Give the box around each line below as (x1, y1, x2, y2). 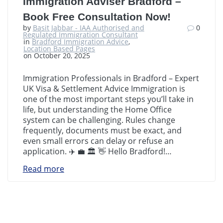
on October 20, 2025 (23, 50, 91, 60)
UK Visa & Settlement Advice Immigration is (22, 83, 185, 94)
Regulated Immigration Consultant (22, 29, 138, 39)
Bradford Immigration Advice (32, 36, 129, 46)
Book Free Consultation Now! (22, 10, 171, 22)
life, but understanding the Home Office (22, 104, 172, 115)
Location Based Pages (23, 43, 96, 53)
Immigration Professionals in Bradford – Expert (22, 72, 199, 84)
